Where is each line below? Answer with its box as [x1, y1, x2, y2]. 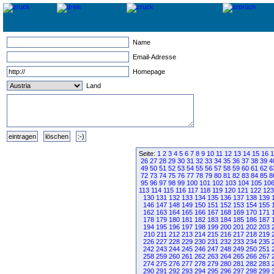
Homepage [131, 68, 165, 75]
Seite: [139, 150, 157, 157]
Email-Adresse [131, 53, 176, 61]
